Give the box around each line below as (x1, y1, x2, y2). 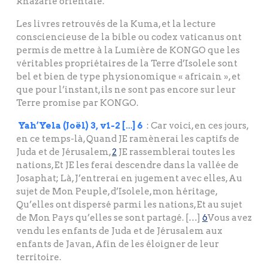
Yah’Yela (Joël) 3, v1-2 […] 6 (18, 120, 143, 132)
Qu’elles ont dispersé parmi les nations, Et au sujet (16, 199, 242, 211)
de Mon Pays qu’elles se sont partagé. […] (16, 212, 202, 224)
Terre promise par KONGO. (16, 98, 138, 109)
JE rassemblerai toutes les (117, 147, 235, 158)
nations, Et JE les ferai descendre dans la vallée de (16, 160, 239, 171)
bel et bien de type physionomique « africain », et (16, 71, 240, 83)
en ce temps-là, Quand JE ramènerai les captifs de (16, 133, 239, 145)
